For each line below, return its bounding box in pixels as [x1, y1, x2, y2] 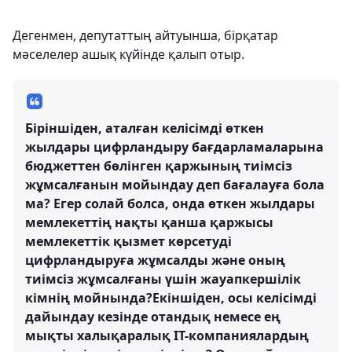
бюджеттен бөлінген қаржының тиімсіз [25, 157, 292, 175]
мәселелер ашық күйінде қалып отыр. [13, 46, 244, 64]
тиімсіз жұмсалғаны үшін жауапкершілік [25, 270, 301, 288]
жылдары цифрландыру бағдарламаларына [25, 138, 324, 156]
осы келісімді [228, 289, 317, 307]
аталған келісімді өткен [105, 119, 264, 137]
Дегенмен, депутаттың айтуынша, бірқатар [13, 27, 278, 45]
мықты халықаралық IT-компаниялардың [25, 327, 309, 345]
